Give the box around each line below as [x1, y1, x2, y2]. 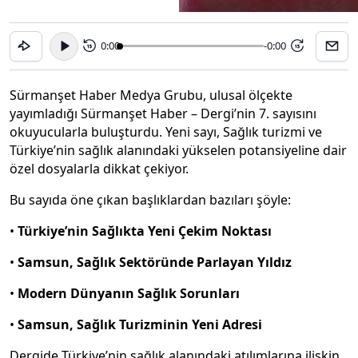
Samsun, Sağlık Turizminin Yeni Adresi [18, 315, 262, 333]
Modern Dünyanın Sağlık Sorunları [18, 284, 240, 302]
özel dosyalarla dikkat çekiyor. [10, 159, 189, 177]
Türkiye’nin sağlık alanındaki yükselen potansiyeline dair [10, 141, 347, 159]
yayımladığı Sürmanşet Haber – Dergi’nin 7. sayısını [10, 104, 316, 122]
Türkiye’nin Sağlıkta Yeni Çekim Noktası [18, 221, 272, 240]
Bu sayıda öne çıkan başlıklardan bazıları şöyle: [10, 190, 291, 209]
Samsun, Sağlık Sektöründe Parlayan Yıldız [18, 253, 292, 271]
